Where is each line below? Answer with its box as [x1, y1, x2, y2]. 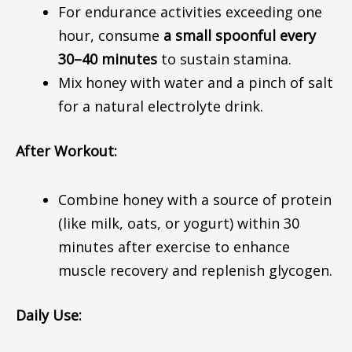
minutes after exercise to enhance [57, 236, 290, 256]
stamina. [229, 49, 291, 68]
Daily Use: [15, 305, 82, 324]
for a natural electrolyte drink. [57, 97, 263, 115]
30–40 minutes [57, 49, 157, 68]
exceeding [225, 2, 293, 21]
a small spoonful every [163, 26, 316, 45]
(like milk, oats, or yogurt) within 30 [57, 213, 299, 233]
